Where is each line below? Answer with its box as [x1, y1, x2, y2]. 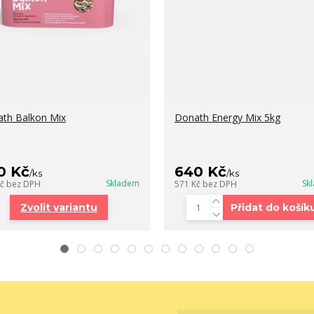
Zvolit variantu [20, 201, 97, 214]
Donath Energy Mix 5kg [175, 111, 280, 125]
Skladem [106, 177, 139, 190]
